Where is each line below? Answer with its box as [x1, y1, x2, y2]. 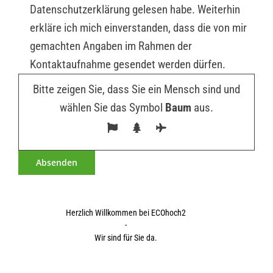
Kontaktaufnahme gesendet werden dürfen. [29, 57, 225, 72]
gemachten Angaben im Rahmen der [29, 39, 192, 54]
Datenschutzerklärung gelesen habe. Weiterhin [29, 2, 240, 17]
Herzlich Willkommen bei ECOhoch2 [66, 207, 186, 218]
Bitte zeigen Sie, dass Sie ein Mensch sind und [33, 82, 240, 97]
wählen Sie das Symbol [60, 101, 165, 115]
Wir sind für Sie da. [94, 232, 158, 243]
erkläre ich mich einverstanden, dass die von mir [29, 21, 247, 35]
